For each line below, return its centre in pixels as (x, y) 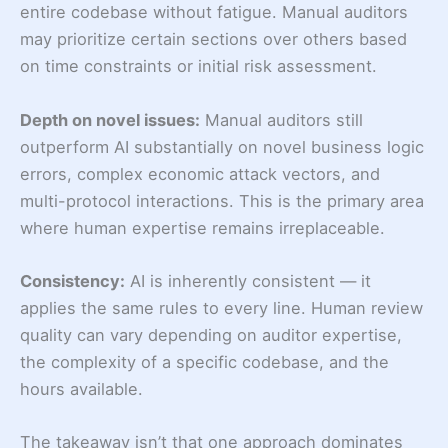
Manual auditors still (281, 119)
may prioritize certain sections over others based (213, 39)
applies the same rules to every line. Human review (221, 307)
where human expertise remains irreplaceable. (202, 227)
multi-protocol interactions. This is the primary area (222, 200)
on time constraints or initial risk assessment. (198, 66)
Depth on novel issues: (110, 119)
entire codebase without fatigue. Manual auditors (214, 12)
